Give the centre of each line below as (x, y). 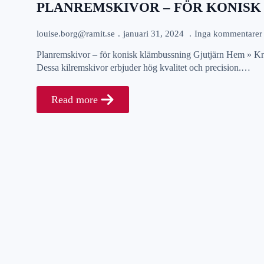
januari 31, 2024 (155, 33)
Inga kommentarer (228, 33)
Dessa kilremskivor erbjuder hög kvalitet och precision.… (143, 67)
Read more (75, 99)
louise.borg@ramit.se (76, 33)
